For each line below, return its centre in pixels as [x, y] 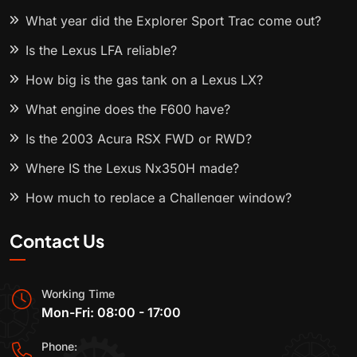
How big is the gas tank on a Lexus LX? [144, 80]
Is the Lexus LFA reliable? [101, 51]
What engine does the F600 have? [128, 110]
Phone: [59, 347]
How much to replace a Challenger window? [159, 198]
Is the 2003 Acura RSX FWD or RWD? [139, 139]
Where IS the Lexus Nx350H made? [132, 169]
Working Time [78, 294]
